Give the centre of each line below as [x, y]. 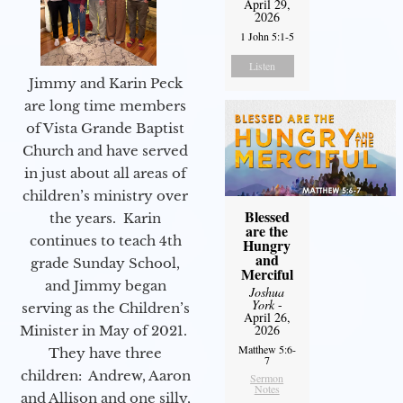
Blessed [267, 216]
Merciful [267, 273]
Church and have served [105, 150]
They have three [105, 353]
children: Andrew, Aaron [105, 375]
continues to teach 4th [105, 240]
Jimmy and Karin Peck [105, 83]
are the [267, 230]
